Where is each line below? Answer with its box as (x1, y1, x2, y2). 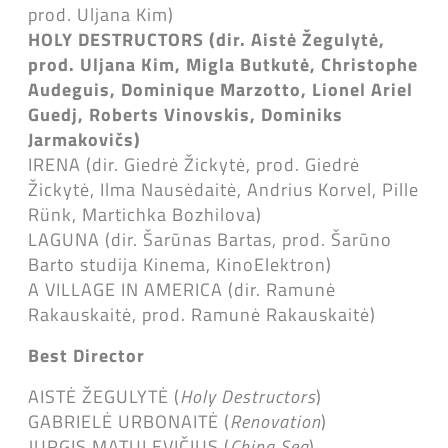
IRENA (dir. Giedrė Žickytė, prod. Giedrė (28, 150, 360, 178)
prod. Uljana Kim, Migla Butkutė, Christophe (28, 50, 418, 78)
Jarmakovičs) (28, 125, 141, 153)
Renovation (230, 407, 321, 435)
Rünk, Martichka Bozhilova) (28, 200, 262, 228)
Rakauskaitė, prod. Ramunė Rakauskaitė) (28, 300, 376, 328)
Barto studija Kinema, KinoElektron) (28, 250, 332, 278)
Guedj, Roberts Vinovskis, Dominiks (28, 100, 343, 128)
